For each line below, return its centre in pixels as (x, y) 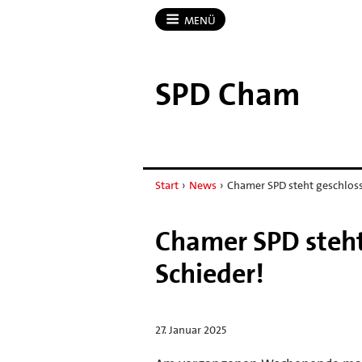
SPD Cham (228, 94)
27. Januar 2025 (191, 329)
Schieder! (210, 274)
